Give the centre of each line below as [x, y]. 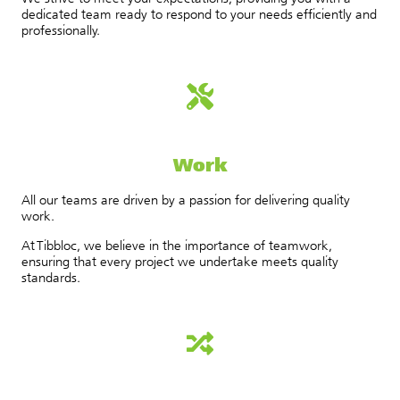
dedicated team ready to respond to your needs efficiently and [199, 13]
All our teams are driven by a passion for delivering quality [186, 199]
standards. [51, 277]
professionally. [61, 29]
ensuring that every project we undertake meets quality [180, 261]
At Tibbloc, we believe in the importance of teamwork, [177, 245]
